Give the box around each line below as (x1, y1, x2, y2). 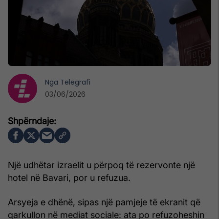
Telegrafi (60, 77, 90, 87)
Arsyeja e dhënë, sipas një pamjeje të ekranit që (8, 197, 200, 207)
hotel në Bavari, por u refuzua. (8, 172, 131, 183)
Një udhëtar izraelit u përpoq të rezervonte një (8, 159, 195, 170)
